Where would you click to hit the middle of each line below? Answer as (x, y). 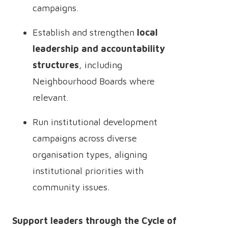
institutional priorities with (88, 171)
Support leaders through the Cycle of (94, 221)
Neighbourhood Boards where (94, 81)
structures (56, 65)
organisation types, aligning (90, 154)
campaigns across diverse (85, 138)
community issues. (71, 187)
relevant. (51, 97)
